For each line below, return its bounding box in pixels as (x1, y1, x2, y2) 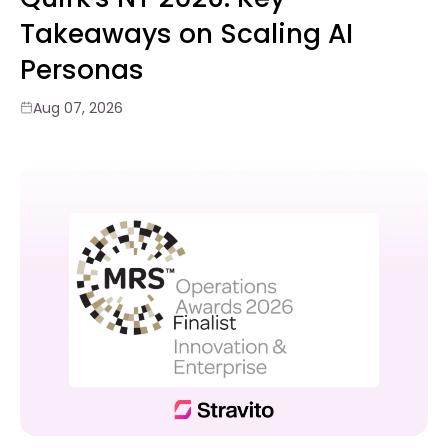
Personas (20, 50, 144, 88)
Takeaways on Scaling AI (20, 14, 353, 52)
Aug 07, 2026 (33, 97, 123, 118)
